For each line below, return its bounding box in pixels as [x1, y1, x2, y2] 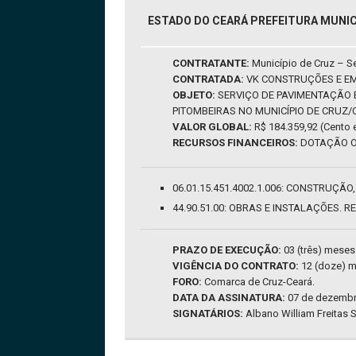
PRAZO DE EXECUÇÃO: [172, 244, 281, 257]
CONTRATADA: [172, 73, 244, 86]
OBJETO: [172, 89, 215, 102]
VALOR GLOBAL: [172, 121, 252, 133]
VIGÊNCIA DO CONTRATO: [172, 260, 299, 273]
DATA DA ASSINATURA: [172, 292, 285, 304]
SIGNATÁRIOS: [172, 308, 243, 320]
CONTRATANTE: [172, 57, 250, 70]
